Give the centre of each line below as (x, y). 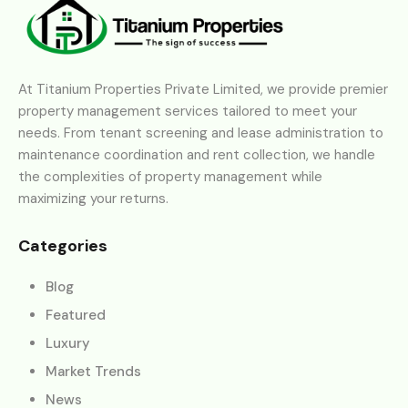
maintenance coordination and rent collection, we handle (197, 154)
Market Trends (93, 371)
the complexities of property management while (170, 176)
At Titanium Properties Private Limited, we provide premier (203, 89)
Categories (63, 245)
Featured (76, 315)
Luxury (68, 343)
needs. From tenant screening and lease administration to (201, 133)
